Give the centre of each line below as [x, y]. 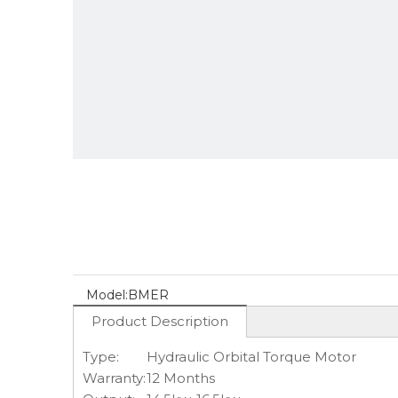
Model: [107, 295]
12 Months [181, 378]
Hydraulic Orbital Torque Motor [251, 357]
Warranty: [114, 378]
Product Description [160, 321]
